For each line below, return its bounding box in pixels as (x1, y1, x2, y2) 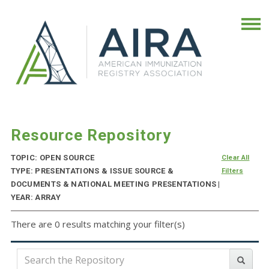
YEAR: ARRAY (10, 193, 61, 202)
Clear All (221, 154, 250, 162)
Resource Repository (10, 126, 171, 145)
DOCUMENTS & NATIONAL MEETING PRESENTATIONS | (10, 180, 220, 189)
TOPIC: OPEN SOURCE (10, 153, 95, 163)
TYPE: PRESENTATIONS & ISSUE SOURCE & (10, 166, 174, 176)
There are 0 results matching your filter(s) (10, 218, 185, 231)
